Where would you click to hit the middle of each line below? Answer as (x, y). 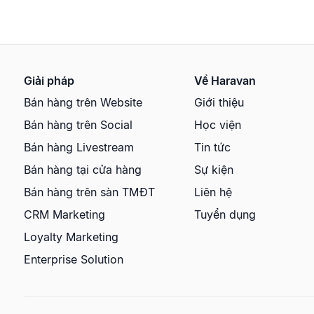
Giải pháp (49, 80)
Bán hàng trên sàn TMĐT (89, 192)
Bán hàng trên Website (83, 102)
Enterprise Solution (74, 259)
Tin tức (212, 147)
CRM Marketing (64, 214)
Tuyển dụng (225, 214)
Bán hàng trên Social (78, 124)
